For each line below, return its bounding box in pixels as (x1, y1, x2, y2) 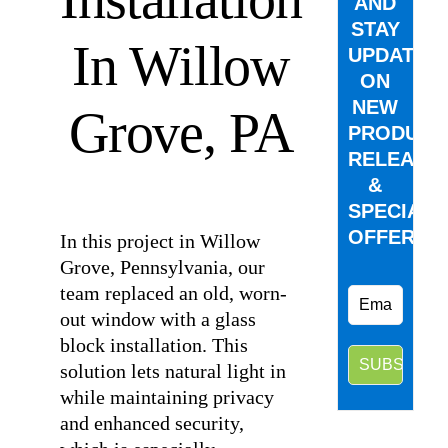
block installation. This (59, 334, 248, 356)
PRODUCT (347, 122, 445, 144)
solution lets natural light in (59, 360, 286, 382)
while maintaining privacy (59, 386, 274, 408)
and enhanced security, (59, 412, 244, 434)
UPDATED (347, 44, 441, 66)
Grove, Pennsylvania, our (59, 256, 265, 278)
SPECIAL (347, 200, 433, 222)
